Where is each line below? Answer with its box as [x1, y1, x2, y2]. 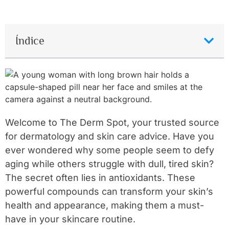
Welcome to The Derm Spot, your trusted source [5, 117, 219, 128]
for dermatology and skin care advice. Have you [5, 131, 214, 142]
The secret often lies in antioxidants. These [5, 172, 195, 184]
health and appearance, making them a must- [5, 200, 204, 211]
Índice [15, 34, 44, 48]
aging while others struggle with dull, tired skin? [5, 158, 214, 170]
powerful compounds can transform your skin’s [5, 186, 213, 197]
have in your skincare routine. [5, 214, 135, 225]
